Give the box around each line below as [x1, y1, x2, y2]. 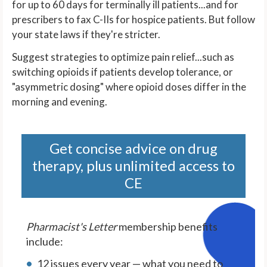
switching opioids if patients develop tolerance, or [12, 65, 233, 78]
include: [26, 234, 64, 248]
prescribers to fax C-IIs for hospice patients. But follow [12, 13, 255, 26]
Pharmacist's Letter [26, 219, 117, 233]
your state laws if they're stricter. [12, 28, 160, 41]
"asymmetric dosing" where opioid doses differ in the [12, 80, 246, 93]
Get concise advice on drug [49, 139, 218, 157]
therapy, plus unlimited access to [32, 157, 235, 174]
